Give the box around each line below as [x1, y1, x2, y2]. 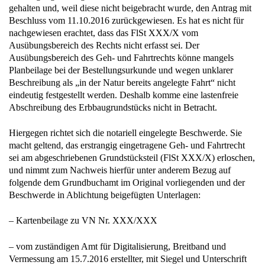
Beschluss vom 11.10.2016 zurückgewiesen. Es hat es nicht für [9, 15, 244, 25]
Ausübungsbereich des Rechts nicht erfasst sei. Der [9, 40, 199, 50]
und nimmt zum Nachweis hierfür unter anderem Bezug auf [9, 165, 231, 176]
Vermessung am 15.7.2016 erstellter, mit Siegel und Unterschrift [9, 253, 247, 264]
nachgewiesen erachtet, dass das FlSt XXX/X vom [9, 27, 198, 38]
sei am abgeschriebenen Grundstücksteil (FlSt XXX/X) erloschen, [9, 153, 255, 163]
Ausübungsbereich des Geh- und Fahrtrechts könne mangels [9, 52, 234, 63]
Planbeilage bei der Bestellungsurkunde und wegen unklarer [9, 64, 233, 75]
